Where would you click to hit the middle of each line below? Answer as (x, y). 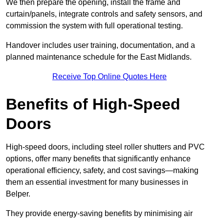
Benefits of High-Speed (93, 104)
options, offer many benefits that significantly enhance (98, 159)
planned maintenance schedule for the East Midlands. (99, 57)
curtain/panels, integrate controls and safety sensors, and (104, 14)
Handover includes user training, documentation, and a (100, 45)
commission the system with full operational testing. (94, 26)
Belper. (18, 194)
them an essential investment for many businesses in (97, 182)
